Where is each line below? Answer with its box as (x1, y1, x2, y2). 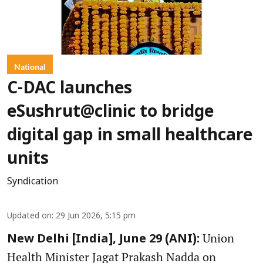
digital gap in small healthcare (7, 126, 252, 147)
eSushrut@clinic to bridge (7, 103, 214, 123)
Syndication (7, 176, 58, 188)
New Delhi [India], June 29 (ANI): (7, 232, 200, 247)
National (14, 62, 46, 72)
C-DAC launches (7, 79, 132, 100)
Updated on (7, 211, 52, 222)
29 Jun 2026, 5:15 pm (56, 211, 136, 222)
